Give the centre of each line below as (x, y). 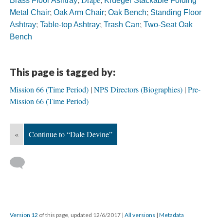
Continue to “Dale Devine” (71, 134)
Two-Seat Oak (168, 25)
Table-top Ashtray (70, 25)
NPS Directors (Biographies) (138, 89)
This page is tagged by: (63, 72)
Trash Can (122, 25)
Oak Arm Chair (79, 12)
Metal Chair (30, 12)
